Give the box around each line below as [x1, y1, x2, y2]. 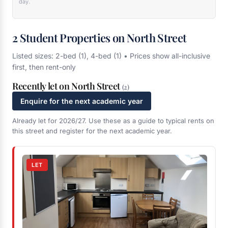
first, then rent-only [12, 63, 76, 71]
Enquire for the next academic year [20, 97, 143, 105]
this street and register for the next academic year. [12, 127, 172, 135]
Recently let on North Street [12, 80, 122, 92]
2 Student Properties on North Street [12, 30, 187, 45]
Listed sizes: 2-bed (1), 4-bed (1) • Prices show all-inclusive [12, 51, 210, 60]
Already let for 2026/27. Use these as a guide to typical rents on [12, 117, 214, 125]
